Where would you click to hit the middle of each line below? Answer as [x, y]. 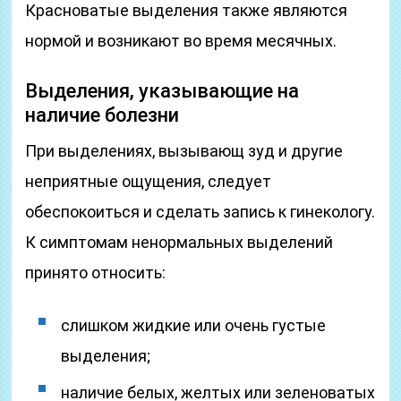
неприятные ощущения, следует [149, 181]
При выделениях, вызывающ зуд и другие [184, 151]
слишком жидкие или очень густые [194, 325]
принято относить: [96, 273]
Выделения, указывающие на [162, 91]
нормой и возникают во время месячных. [181, 41]
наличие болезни [102, 115]
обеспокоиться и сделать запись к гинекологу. [200, 212]
